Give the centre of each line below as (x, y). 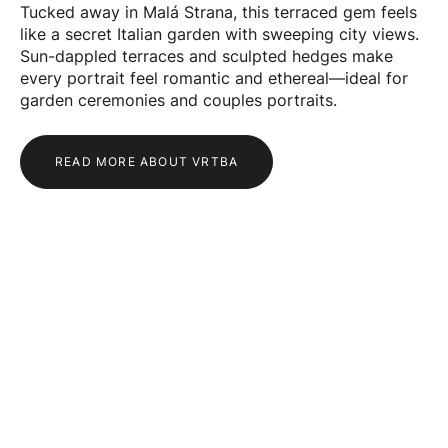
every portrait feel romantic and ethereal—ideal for (214, 78)
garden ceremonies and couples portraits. (178, 100)
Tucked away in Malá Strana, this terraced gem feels (218, 12)
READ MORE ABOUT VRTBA (147, 162)
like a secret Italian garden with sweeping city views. (219, 34)
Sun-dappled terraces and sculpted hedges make (206, 56)
